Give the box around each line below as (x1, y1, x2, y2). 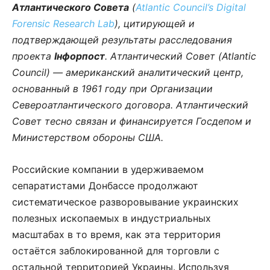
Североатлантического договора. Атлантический (12, 98, 248, 111)
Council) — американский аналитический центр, (12, 66, 243, 78)
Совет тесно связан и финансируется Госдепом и (12, 115, 251, 127)
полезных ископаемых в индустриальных (12, 212, 211, 224)
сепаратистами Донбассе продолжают (12, 179, 198, 192)
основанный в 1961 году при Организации (12, 82, 213, 95)
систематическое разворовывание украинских (12, 195, 239, 208)
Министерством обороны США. (12, 131, 163, 143)
